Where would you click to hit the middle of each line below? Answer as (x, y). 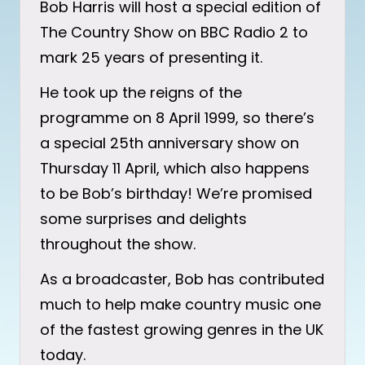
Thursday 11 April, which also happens (175, 168)
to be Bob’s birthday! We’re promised (176, 193)
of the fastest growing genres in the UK (182, 329)
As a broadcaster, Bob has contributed (182, 279)
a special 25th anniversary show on (169, 143)
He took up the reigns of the (141, 92)
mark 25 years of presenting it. (151, 57)
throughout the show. (118, 244)
